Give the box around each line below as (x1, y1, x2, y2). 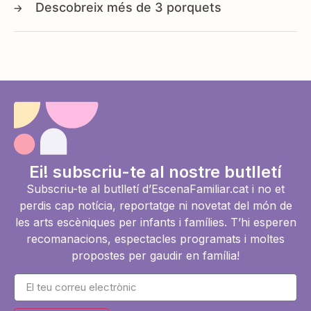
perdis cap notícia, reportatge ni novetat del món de (19, 198, 292, 212)
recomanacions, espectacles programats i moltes (26, 231, 285, 246)
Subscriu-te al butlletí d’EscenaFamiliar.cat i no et (26, 181, 285, 196)
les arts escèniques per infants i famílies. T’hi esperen (15, 215, 296, 229)
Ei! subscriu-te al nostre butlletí (29, 161, 282, 182)
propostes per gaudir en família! (72, 248, 239, 262)
